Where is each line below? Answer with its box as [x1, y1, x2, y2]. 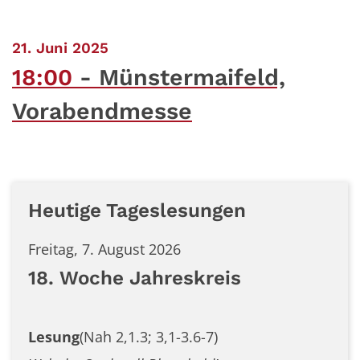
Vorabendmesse [12, 97, 192, 125]
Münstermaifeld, [99, 63, 285, 91]
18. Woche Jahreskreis [28, 266, 241, 289]
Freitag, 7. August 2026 [28, 239, 181, 259]
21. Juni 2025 [12, 39, 108, 58]
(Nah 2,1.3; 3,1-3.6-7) [80, 327, 218, 346]
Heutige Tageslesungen [28, 198, 246, 222]
